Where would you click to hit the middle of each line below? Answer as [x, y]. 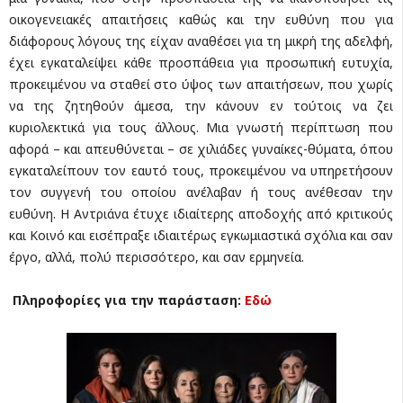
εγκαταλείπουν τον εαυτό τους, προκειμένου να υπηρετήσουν [201, 171]
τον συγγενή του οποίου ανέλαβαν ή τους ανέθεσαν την [201, 193]
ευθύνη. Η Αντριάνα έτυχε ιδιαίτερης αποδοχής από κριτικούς [201, 214]
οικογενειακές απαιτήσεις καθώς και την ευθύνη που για [201, 20]
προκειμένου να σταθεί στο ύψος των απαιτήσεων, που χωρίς [201, 85]
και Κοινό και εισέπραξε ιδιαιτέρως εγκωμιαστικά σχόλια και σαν [201, 236]
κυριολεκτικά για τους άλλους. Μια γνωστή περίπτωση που [201, 128]
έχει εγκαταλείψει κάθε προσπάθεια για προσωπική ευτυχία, [201, 63]
